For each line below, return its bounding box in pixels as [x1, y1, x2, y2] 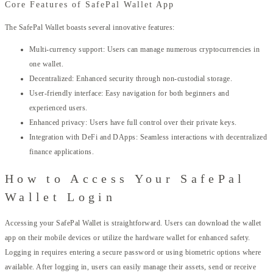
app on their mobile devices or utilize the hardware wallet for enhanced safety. [5, 233, 250, 243]
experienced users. [29, 104, 88, 113]
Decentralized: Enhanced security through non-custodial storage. [29, 74, 233, 83]
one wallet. [29, 60, 64, 69]
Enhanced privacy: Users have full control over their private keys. [29, 118, 237, 127]
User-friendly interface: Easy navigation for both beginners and [29, 89, 230, 98]
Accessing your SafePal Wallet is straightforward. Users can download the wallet [5, 219, 261, 228]
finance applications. [29, 147, 94, 157]
